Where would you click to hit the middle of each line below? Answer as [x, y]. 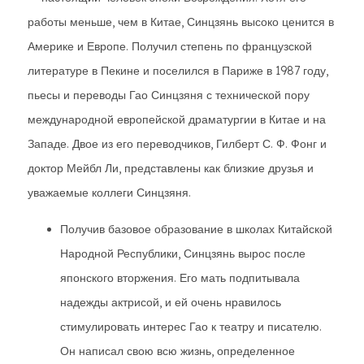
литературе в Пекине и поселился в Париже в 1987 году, [178, 71]
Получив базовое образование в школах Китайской [196, 229]
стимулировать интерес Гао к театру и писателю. [191, 327]
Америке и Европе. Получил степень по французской [170, 46]
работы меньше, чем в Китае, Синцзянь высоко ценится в [181, 22]
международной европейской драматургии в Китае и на [177, 119]
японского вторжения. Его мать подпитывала [180, 278]
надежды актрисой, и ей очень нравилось [171, 302]
